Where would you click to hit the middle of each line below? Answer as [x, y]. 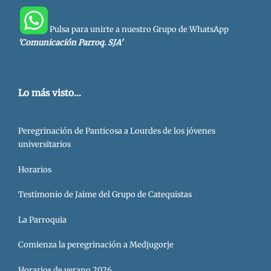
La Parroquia [42, 220]
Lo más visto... [50, 93]
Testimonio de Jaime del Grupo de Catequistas [105, 195]
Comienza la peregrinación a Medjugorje [96, 245]
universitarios [44, 145]
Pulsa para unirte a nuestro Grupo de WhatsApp [139, 30]
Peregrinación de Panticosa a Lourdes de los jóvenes [117, 131]
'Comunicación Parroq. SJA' [70, 43]
